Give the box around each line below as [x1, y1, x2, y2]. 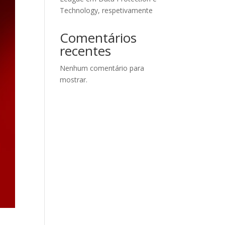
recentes [60, 42, 111, 60]
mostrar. [60, 75, 88, 84]
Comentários [60, 29, 137, 47]
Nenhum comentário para [60, 63, 145, 73]
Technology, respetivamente [60, 6, 153, 15]
